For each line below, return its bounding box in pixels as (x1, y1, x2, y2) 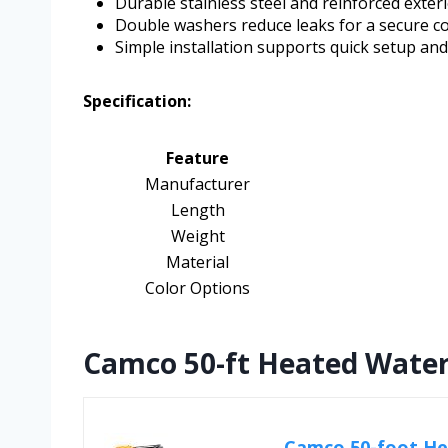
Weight (170, 225, 225, 248)
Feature (166, 147, 229, 170)
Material (166, 251, 229, 274)
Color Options (145, 277, 250, 300)
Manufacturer (145, 173, 250, 196)
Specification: (83, 90, 191, 113)
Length (170, 199, 225, 222)
